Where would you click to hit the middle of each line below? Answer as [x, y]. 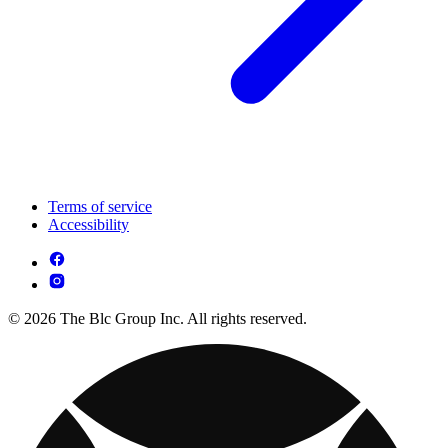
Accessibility [88, 224]
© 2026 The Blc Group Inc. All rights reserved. [157, 318]
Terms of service [100, 206]
